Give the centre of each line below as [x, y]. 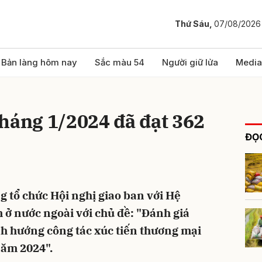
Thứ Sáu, [194, 24]
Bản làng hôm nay [39, 62]
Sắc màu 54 [120, 62]
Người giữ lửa [190, 62]
